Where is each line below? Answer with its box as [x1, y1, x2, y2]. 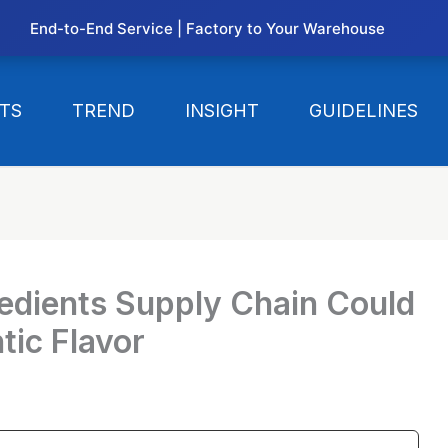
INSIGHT [185, 100, 260, 121]
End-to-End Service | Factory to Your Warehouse [29, 18, 385, 38]
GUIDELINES [309, 100, 419, 121]
